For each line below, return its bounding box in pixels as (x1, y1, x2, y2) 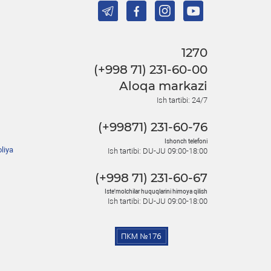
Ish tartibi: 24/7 (157, 95, 207, 105)
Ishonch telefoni (165, 137, 207, 145)
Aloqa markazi (119, 79, 207, 94)
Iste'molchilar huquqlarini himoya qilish (105, 188, 207, 195)
